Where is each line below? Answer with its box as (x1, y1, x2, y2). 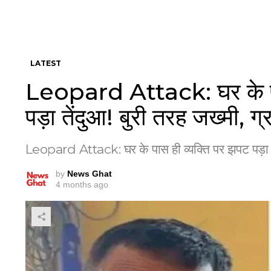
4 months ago (56, 180, 108, 189)
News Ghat (67, 169, 112, 178)
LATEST (30, 59, 61, 68)
